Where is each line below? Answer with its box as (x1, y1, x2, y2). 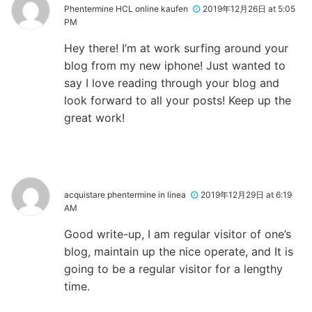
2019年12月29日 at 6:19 (201, 189, 292, 200)
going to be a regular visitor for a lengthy (64, 261, 283, 276)
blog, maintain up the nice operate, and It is (64, 244, 293, 258)
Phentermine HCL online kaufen (64, 3, 188, 14)
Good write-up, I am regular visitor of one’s (64, 226, 291, 241)
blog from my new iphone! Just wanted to (64, 58, 286, 72)
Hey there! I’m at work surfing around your (64, 40, 288, 55)
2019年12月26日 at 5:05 (203, 3, 295, 14)
